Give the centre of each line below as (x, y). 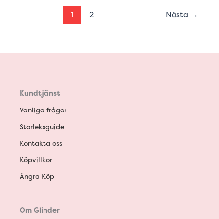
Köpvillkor (36, 160)
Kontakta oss (41, 143)
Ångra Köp (37, 176)
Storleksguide (42, 127)
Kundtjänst (40, 93)
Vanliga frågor (43, 110)
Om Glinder (40, 210)
